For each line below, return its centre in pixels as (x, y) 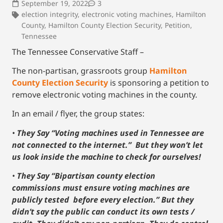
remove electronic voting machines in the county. (105, 95)
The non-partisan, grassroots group (81, 71)
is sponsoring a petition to (159, 83)
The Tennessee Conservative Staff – (78, 52)
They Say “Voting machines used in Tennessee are (111, 133)
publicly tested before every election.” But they (103, 200)
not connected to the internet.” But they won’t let (108, 145)
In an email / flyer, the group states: (78, 114)
